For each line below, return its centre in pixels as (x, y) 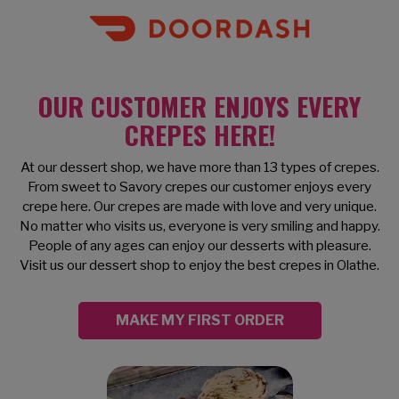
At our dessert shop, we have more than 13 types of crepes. (199, 167)
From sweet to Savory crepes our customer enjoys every (199, 186)
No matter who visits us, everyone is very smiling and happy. (199, 225)
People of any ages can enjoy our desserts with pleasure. (199, 245)
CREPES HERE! (199, 134)
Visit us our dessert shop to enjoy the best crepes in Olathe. (199, 265)
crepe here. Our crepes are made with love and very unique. (199, 206)
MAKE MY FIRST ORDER (199, 320)
